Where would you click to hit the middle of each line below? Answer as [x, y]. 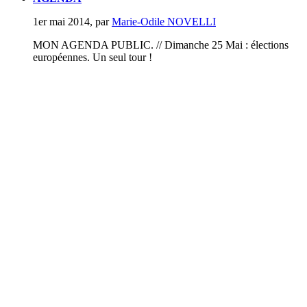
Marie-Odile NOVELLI [164, 21]
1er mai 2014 [61, 21]
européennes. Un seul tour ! [93, 57]
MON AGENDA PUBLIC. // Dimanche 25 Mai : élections [161, 45]
